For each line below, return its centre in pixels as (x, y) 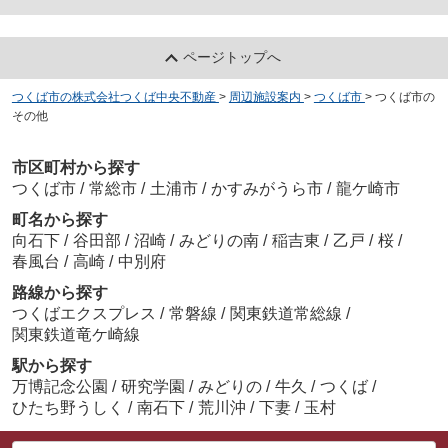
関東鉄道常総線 (287, 313)
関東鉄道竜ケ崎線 (75, 334)
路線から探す (59, 292)
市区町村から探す (75, 167)
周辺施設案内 (264, 97)
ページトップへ (232, 57)
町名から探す (59, 219)
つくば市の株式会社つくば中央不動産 (113, 97)
